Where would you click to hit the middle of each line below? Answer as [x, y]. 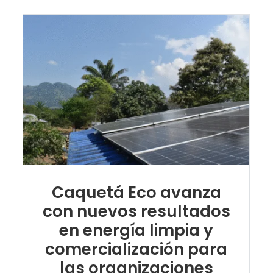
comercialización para [136, 249]
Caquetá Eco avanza [136, 192]
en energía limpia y [136, 230]
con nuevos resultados [136, 211]
